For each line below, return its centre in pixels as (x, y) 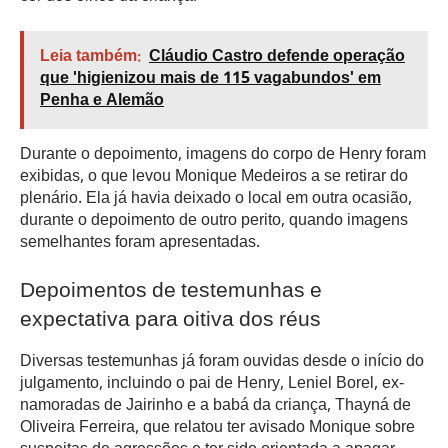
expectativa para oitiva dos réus (170, 321)
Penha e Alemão (102, 102)
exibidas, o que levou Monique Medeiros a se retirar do (214, 178)
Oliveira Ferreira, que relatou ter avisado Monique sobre (217, 429)
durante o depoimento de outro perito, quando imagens (214, 222)
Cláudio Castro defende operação (277, 58)
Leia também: (90, 58)
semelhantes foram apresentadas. (140, 244)
